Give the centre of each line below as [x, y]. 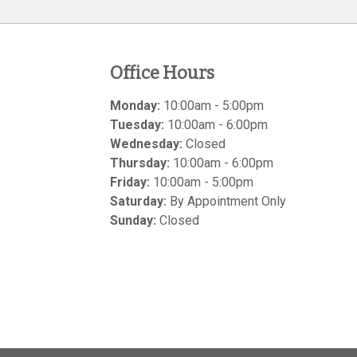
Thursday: [140, 163]
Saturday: [138, 201]
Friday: [130, 182]
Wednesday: [146, 144]
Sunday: [133, 220]
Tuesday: [137, 125]
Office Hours [162, 73]
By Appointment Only [226, 201]
